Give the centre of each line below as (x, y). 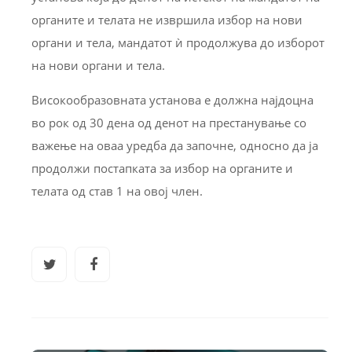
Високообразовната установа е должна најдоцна (172, 100)
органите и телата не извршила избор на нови (167, 20)
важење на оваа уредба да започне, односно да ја (175, 146)
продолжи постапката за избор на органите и (162, 169)
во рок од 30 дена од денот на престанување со (169, 123)
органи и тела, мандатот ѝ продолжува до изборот (178, 43)
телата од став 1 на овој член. (117, 191)
